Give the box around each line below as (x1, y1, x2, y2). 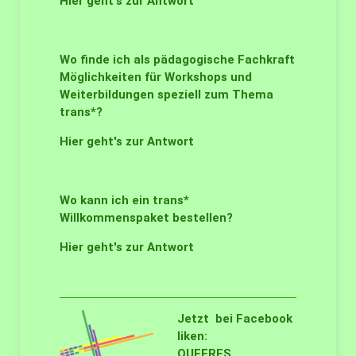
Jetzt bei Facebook (177, 311, 292, 326)
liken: (177, 329, 207, 343)
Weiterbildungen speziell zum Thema (60, 87, 273, 102)
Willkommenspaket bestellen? (60, 211, 233, 225)
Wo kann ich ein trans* (60, 193, 189, 207)
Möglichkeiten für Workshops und (60, 70, 252, 84)
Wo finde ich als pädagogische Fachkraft (60, 52, 295, 67)
